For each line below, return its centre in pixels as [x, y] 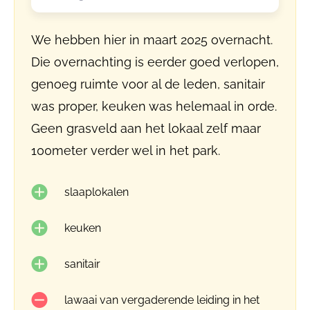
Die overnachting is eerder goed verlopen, [155, 62]
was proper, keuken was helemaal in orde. [154, 106]
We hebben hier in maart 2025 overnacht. [152, 40]
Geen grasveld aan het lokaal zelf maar [146, 128]
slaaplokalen [97, 192]
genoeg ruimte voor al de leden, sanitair [148, 84]
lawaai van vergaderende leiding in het [162, 300]
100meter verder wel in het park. [126, 151]
